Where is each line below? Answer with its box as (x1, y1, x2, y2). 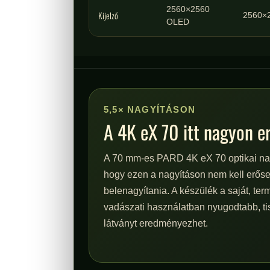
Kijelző (98, 9, 118, 22)
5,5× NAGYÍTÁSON (103, 104, 195, 115)
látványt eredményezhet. (103, 218, 208, 228)
